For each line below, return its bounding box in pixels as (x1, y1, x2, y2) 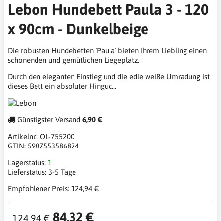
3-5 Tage (48, 168, 76, 176)
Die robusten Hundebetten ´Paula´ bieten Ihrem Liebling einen (8, 46, 207, 55)
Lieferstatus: (8, 168, 48, 176)
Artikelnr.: (8, 132, 40, 141)
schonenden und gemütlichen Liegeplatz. (8, 56, 139, 64)
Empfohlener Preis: (8, 184, 71, 193)
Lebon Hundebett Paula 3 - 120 (8, 1, 209, 18)
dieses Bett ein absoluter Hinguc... (8, 82, 116, 90)
